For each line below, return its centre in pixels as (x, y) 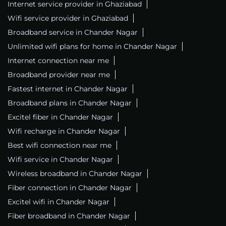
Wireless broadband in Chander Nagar (75, 174)
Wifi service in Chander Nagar (60, 160)
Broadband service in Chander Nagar (73, 33)
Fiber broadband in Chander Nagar (69, 216)
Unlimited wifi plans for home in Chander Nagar (92, 47)
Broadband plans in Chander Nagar (70, 103)
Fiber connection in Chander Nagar (70, 188)
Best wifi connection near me (60, 146)
